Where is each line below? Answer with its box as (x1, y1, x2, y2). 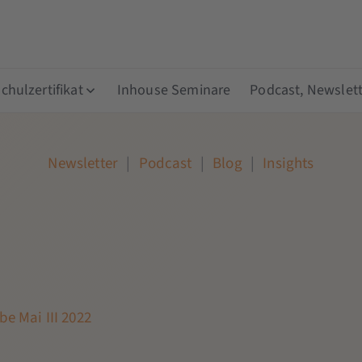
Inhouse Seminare (116, 79, 231, 100)
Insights (263, 152, 314, 175)
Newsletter (48, 152, 118, 175)
